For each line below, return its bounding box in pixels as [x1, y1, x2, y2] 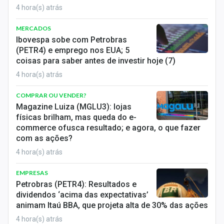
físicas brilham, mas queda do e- [16, 112, 136, 122]
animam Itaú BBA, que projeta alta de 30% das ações [16, 200, 208, 210]
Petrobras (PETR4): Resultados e [16, 179, 136, 189]
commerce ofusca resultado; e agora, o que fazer [16, 123, 200, 132]
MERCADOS [16, 24, 51, 32]
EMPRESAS [16, 169, 48, 176]
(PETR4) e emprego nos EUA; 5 [16, 45, 129, 55]
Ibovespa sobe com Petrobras [16, 35, 127, 44]
